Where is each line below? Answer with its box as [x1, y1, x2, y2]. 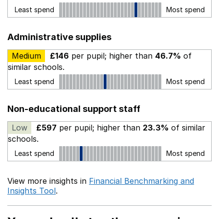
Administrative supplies [7, 32, 111, 42]
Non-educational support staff [7, 104, 140, 114]
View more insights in [7, 176, 89, 186]
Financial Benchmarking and [89, 176, 194, 186]
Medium [12, 51, 41, 61]
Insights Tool [7, 186, 56, 196]
